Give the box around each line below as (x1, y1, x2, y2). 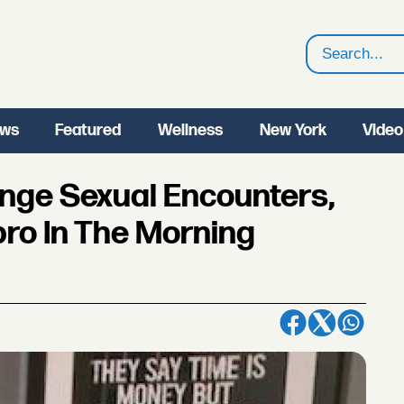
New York (259, 121, 326, 140)
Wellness (157, 121, 223, 140)
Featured (55, 121, 122, 140)
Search (307, 56, 363, 75)
